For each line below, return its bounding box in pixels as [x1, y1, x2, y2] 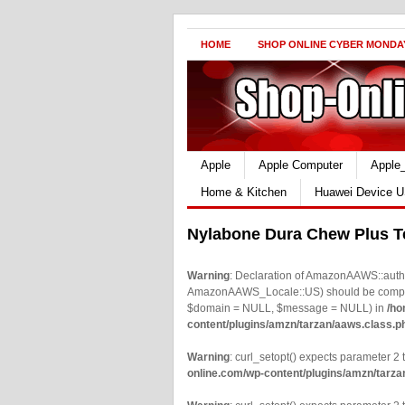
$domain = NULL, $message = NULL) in [187, 302, 387, 315]
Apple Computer [259, 158, 343, 172]
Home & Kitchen [201, 185, 287, 199]
